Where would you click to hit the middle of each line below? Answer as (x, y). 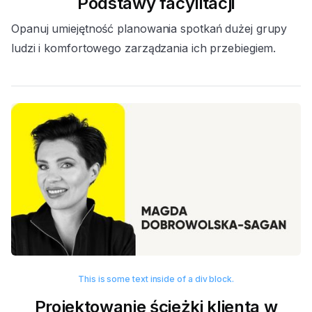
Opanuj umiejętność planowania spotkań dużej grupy (149, 29)
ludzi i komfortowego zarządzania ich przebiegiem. (146, 48)
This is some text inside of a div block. (156, 279)
